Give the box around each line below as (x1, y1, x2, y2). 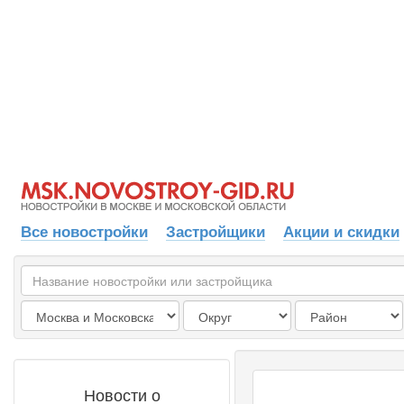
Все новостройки (21, 219, 148, 242)
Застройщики (166, 219, 265, 242)
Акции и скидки (283, 219, 399, 242)
